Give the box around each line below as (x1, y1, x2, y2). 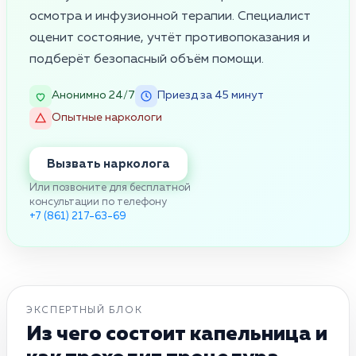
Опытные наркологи (52, 112, 162, 124)
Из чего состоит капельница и (26, 323, 327, 345)
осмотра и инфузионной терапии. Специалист (29, 10, 311, 23)
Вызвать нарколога (47, 157, 170, 170)
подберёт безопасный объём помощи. (29, 52, 264, 66)
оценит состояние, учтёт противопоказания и (29, 31, 310, 44)
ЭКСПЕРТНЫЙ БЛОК (26, 305, 143, 315)
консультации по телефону (29, 196, 167, 207)
